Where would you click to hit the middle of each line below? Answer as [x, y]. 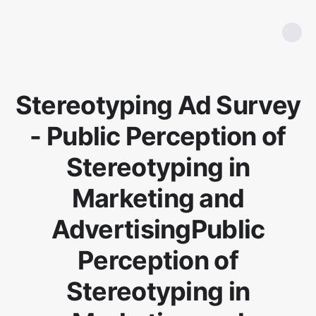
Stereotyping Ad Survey [158, 105]
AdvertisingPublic [158, 229]
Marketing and [158, 198]
